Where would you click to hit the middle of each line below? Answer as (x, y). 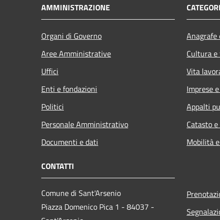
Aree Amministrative (76, 53)
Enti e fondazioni (69, 89)
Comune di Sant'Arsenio (81, 193)
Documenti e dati (70, 142)
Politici (53, 106)
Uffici (50, 71)
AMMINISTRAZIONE (76, 7)
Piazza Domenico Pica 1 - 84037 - (98, 206)
